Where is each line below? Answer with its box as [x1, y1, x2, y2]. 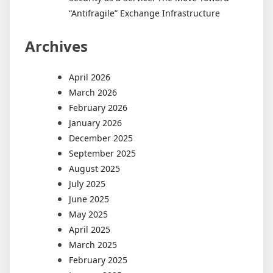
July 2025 [69, 178, 105, 190]
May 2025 [69, 208, 108, 221]
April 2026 [69, 71, 110, 83]
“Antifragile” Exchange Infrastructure [69, 7, 220, 19]
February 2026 [69, 102, 127, 114]
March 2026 [69, 87, 117, 99]
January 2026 [69, 117, 122, 129]
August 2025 [69, 163, 120, 175]
